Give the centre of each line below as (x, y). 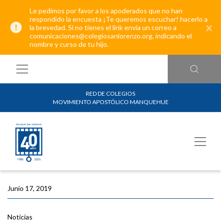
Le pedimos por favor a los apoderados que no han (106, 11)
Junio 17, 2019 (30, 188)
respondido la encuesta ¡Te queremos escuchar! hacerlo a (119, 19)
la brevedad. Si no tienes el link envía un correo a (103, 27)
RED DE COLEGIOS (110, 93)
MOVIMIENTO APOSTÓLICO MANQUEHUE (110, 102)
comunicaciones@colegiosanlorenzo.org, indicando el (111, 36)
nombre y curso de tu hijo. (69, 44)
